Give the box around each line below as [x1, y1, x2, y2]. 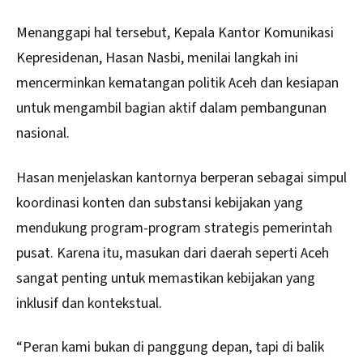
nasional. [16, 123, 73, 144]
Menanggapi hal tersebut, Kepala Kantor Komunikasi [16, 23, 334, 44]
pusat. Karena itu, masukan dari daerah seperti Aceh [16, 242, 329, 263]
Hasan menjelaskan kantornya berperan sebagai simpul [16, 167, 347, 188]
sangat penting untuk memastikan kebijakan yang [16, 267, 315, 288]
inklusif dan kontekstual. [16, 293, 162, 314]
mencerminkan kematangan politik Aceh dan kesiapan [16, 73, 339, 94]
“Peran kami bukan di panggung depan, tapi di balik [16, 336, 324, 357]
